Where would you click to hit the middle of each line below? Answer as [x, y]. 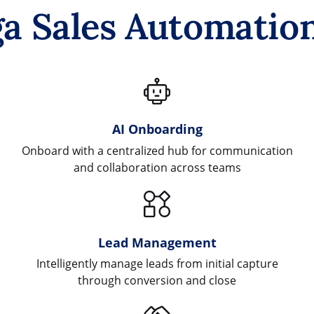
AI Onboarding [157, 129]
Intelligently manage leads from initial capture [157, 264]
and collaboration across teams [157, 167]
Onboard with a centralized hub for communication [157, 150]
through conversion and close [157, 281]
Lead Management [157, 242]
